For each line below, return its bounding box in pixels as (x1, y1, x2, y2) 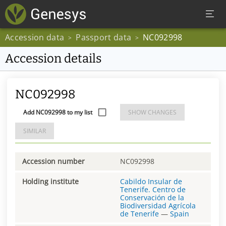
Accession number (22, 156, 85, 166)
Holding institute (22, 176, 79, 186)
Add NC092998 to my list (23, 108, 92, 117)
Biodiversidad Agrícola (120, 200, 196, 210)
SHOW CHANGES (128, 108, 177, 117)
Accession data (5, 32, 65, 43)
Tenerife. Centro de (120, 184, 186, 194)
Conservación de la (120, 192, 184, 202)
